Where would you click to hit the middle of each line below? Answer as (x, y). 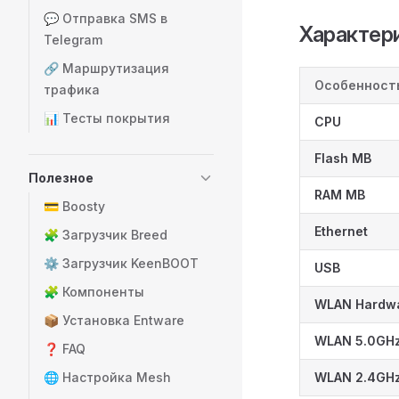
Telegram (73, 40)
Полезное (61, 178)
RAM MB (340, 195)
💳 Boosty (74, 206)
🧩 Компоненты (94, 292)
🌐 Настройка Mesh (107, 377)
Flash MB (343, 158)
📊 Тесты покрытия (107, 118)
